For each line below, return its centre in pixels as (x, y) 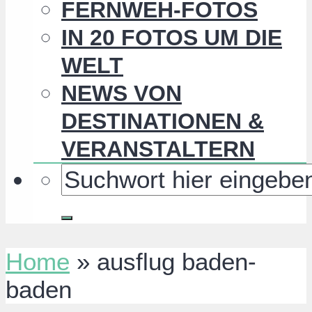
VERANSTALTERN (158, 149)
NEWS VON (122, 94)
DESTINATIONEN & (163, 122)
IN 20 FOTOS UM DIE (172, 38)
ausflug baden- (177, 262)
